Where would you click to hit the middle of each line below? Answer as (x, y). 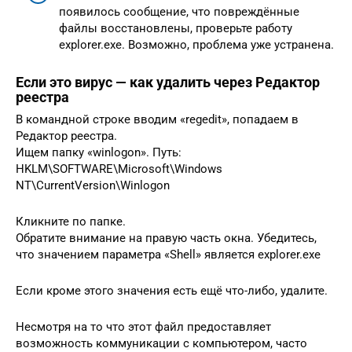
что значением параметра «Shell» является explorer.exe (168, 254)
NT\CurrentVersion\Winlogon (93, 185)
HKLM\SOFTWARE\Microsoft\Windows (119, 169)
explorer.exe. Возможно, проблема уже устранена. (196, 44)
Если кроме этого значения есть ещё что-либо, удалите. (172, 290)
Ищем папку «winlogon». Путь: (99, 152)
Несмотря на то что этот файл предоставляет (143, 326)
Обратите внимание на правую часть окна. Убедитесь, (166, 238)
